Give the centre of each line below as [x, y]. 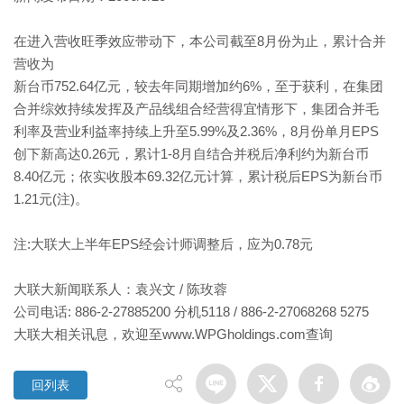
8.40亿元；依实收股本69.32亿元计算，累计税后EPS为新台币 [198, 176]
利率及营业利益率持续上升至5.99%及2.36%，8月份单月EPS [196, 131]
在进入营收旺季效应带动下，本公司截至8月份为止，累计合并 [200, 41]
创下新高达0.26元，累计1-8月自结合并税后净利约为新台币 [191, 154]
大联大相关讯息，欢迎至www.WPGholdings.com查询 [173, 334]
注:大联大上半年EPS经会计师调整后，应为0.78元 [163, 244]
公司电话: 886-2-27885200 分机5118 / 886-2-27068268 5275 [191, 312]
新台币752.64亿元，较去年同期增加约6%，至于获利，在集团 [198, 86]
